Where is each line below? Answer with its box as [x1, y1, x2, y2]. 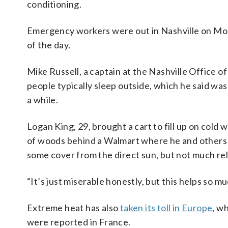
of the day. [27, 39, 71, 50]
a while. [27, 94, 59, 105]
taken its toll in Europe [120, 202, 213, 213]
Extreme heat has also [27, 202, 120, 213]
